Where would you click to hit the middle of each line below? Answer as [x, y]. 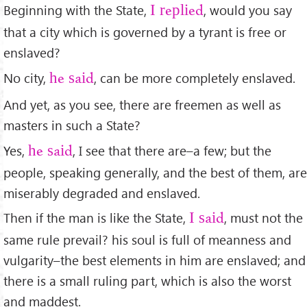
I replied [177, 11]
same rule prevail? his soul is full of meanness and [147, 240]
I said [207, 219]
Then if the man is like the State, [96, 218]
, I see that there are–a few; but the [172, 150]
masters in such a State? [72, 125]
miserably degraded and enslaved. [102, 193]
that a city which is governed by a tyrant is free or [145, 32]
